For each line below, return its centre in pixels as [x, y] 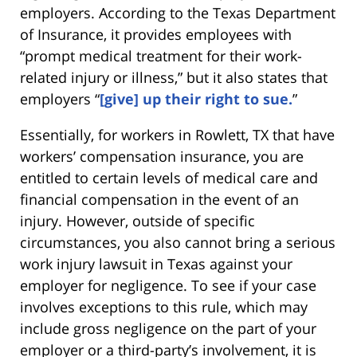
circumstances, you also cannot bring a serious [178, 242]
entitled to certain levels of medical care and [169, 177]
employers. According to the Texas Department [178, 12]
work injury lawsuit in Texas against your [156, 263]
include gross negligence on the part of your [168, 328]
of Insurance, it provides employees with [156, 34]
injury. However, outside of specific [137, 220]
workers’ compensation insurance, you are [162, 156]
